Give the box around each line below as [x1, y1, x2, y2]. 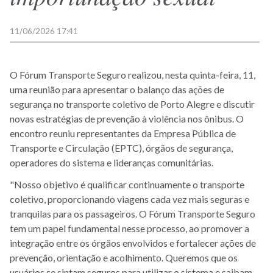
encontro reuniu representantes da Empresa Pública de [10, 127, 236, 139]
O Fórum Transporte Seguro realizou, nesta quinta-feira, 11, [10, 68, 255, 80]
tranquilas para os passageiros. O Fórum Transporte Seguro [10, 207, 255, 219]
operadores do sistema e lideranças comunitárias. [10, 156, 213, 168]
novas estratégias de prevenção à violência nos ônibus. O [10, 112, 244, 124]
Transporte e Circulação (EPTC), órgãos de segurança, [10, 141, 233, 154]
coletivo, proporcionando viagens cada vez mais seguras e [10, 193, 249, 205]
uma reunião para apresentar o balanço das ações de [10, 83, 224, 95]
